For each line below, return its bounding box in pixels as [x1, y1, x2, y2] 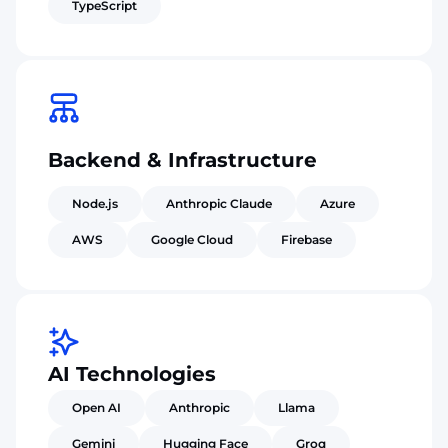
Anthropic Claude [166, 195, 272, 211]
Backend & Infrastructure [48, 147, 317, 172]
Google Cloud [151, 231, 233, 247]
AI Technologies [48, 361, 216, 386]
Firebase [281, 231, 332, 247]
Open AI [72, 399, 121, 415]
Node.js [72, 195, 118, 211]
